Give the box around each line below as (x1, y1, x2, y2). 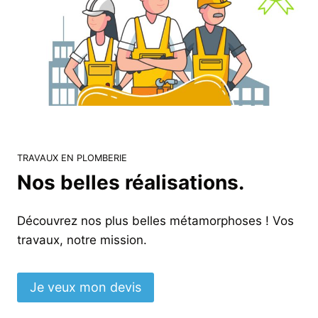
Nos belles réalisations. (17, 170, 244, 194)
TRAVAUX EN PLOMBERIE (17, 152, 127, 163)
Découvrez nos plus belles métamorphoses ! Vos (17, 213, 294, 228)
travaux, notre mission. (17, 232, 147, 247)
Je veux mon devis (30, 280, 141, 295)
